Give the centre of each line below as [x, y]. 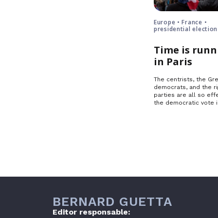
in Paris [173, 62]
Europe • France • [181, 22]
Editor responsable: [91, 212]
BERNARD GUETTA [112, 201]
